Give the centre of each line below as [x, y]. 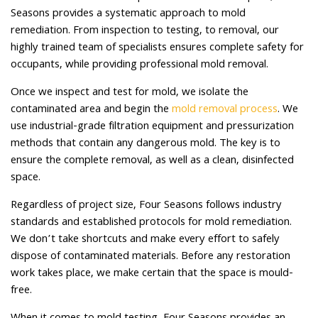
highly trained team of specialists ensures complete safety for [157, 49]
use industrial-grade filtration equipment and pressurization [152, 127]
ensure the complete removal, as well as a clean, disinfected [152, 161]
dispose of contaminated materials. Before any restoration [150, 257]
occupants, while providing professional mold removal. [139, 66]
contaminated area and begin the [91, 110]
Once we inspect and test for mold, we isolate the [130, 93]
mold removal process [225, 110]
